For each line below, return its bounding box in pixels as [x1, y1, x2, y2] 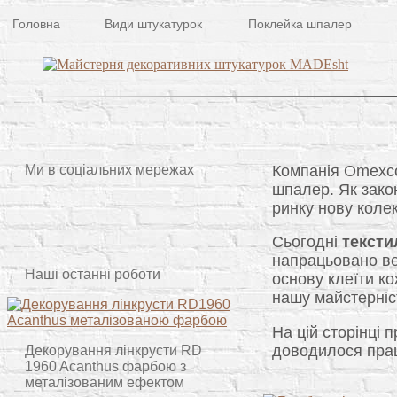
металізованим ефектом [25, 375, 184, 390]
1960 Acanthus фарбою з [25, 359, 186, 374]
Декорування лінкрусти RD [25, 343, 202, 358]
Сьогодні [271, 233, 342, 252]
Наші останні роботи [25, 267, 160, 282]
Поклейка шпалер [247, 17, 352, 31]
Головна [12, 17, 60, 31]
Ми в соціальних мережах [25, 162, 194, 177]
